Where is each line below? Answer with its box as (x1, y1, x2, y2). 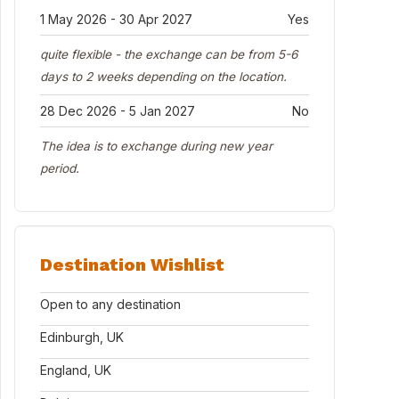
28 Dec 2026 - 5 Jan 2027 (40, 103, 195, 118)
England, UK (40, 362, 111, 378)
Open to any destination (40, 297, 181, 312)
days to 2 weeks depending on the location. (40, 69, 287, 84)
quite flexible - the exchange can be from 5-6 (40, 47, 297, 61)
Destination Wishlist (40, 254, 224, 275)
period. (40, 161, 79, 175)
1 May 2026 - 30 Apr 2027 (40, 12, 192, 27)
